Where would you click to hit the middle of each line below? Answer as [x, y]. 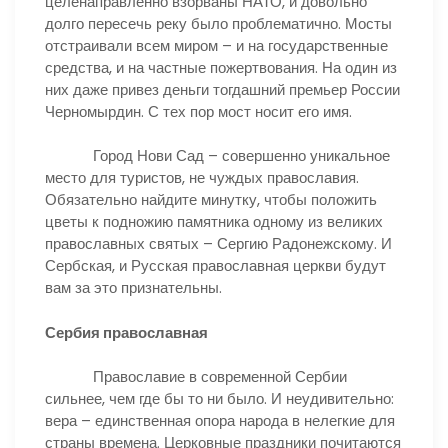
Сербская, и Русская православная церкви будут [215, 265]
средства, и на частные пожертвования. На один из [221, 67]
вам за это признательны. [133, 287]
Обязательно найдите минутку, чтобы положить [211, 199]
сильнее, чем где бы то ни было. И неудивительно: [219, 398]
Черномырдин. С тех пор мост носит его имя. [198, 111]
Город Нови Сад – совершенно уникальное [217, 155]
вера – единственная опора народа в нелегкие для [220, 420]
